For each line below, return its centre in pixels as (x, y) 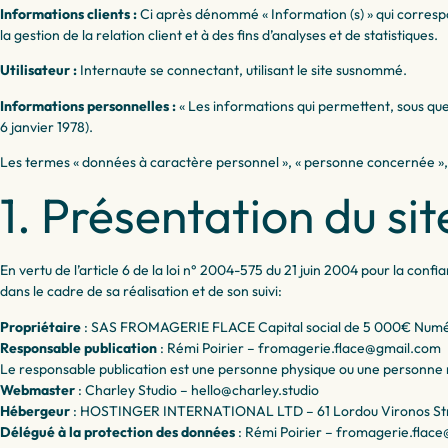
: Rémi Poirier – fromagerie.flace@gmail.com (299, 347)
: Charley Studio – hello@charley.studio (197, 389)
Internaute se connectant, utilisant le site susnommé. (242, 70)
